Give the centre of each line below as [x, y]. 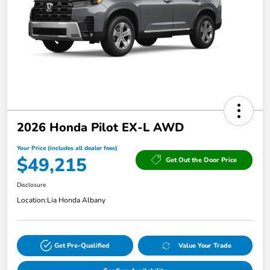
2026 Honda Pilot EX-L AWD [100, 128]
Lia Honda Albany [76, 200]
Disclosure [31, 185]
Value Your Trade [205, 246]
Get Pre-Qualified [82, 246]
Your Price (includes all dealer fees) [67, 149]
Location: [32, 200]
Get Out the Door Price [201, 160]
